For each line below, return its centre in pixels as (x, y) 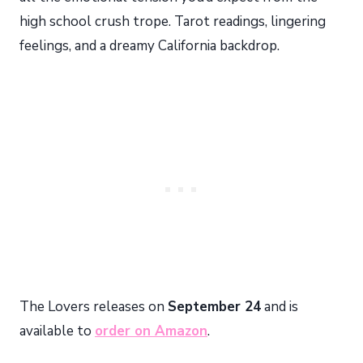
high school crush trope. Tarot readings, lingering (173, 22)
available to (57, 331)
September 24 (214, 307)
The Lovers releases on (94, 307)
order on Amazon (151, 331)
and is (280, 307)
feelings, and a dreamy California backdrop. (149, 46)
